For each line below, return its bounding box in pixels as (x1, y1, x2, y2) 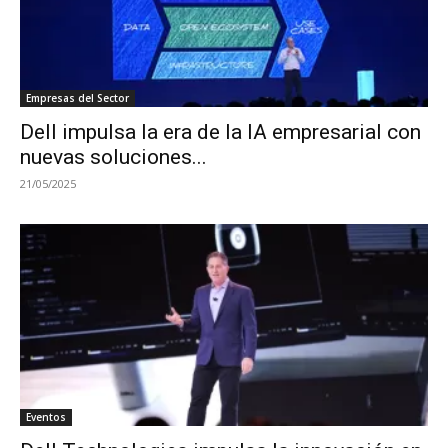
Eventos (26, 409, 66, 424)
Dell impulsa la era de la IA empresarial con (20, 120, 421, 145)
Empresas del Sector (26, 91, 129, 106)
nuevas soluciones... (20, 145, 207, 170)
